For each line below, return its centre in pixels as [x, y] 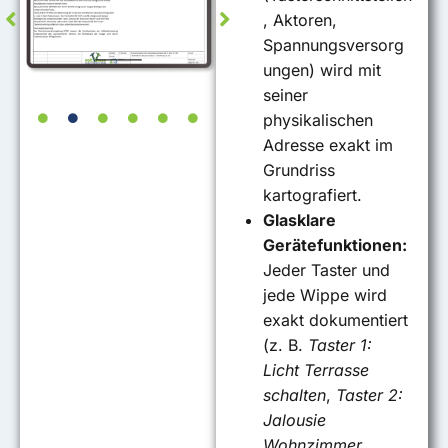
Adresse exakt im [328, 144]
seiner [286, 94]
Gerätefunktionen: [335, 244]
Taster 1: [340, 344]
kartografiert [310, 194]
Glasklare [300, 219]
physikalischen [318, 119]
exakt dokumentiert [336, 319]
